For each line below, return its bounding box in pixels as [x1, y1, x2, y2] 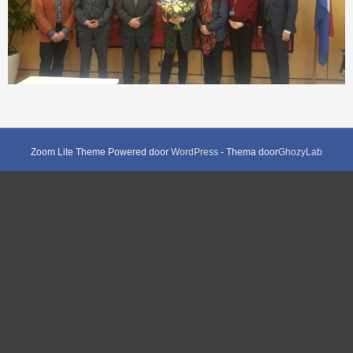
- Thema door [218, 147, 278, 158]
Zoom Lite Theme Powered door [31, 147, 171, 158]
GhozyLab [278, 147, 322, 158]
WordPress [171, 147, 218, 158]
